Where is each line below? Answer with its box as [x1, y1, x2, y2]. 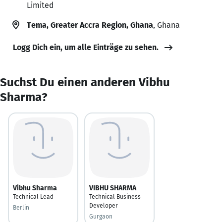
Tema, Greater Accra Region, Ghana [27, 20, 153, 30]
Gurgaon [89, 213, 112, 220]
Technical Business [89, 193, 141, 200]
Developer [89, 202, 118, 209]
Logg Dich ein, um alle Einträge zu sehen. [13, 42, 159, 52]
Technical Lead [13, 193, 54, 200]
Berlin [13, 204, 29, 211]
